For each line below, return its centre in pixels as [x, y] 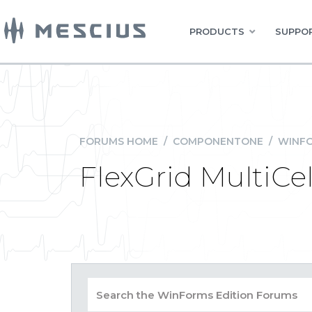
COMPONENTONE [218, 141]
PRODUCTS [217, 31]
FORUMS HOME [119, 141]
